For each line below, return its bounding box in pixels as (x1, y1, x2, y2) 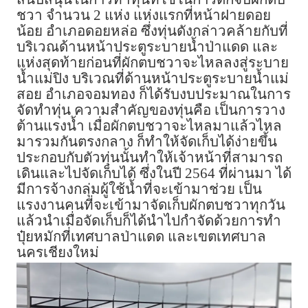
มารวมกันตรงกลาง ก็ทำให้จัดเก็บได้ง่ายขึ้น (16, 133, 277, 149)
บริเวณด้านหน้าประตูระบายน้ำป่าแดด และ (16, 38, 278, 54)
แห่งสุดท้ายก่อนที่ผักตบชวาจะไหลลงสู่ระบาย (16, 54, 289, 70)
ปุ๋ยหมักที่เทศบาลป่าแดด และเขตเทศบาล (16, 228, 266, 244)
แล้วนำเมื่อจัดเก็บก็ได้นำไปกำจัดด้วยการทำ (16, 212, 281, 228)
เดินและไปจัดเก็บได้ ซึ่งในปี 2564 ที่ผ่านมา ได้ (16, 165, 291, 181)
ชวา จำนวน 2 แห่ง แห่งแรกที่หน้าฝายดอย (16, 7, 271, 23)
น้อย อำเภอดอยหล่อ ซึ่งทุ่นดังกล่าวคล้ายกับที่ (16, 23, 288, 38)
